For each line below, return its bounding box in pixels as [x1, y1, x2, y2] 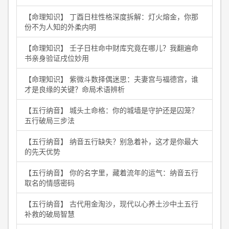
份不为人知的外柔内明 [25, 21, 96, 32]
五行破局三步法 [25, 115, 75, 125]
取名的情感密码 [25, 177, 75, 188]
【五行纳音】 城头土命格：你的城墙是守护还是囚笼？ [25, 105, 198, 115]
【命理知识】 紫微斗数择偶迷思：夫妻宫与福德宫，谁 [25, 74, 198, 84]
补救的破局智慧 [25, 209, 75, 219]
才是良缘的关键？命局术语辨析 [25, 84, 125, 94]
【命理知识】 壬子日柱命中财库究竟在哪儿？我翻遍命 [25, 42, 198, 53]
